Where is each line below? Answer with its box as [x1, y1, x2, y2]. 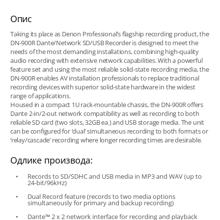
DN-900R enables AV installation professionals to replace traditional [10, 73, 199, 82]
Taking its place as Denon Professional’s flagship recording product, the [10, 29, 209, 38]
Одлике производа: [10, 154, 93, 166]
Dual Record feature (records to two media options [27, 192, 175, 201]
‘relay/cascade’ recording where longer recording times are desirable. [10, 135, 202, 144]
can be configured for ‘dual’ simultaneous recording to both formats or [10, 126, 208, 136]
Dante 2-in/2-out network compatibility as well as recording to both [10, 109, 199, 118]
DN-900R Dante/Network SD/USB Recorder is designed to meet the [10, 38, 198, 47]
